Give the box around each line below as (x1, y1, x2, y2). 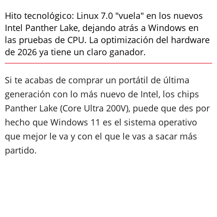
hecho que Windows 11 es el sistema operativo (5, 116, 197, 128)
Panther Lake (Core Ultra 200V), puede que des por (5, 102, 210, 114)
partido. (5, 144, 39, 156)
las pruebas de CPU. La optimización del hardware (5, 34, 210, 46)
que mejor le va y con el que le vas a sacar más (5, 130, 197, 142)
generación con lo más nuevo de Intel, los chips (5, 88, 199, 100)
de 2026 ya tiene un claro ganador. (5, 46, 146, 58)
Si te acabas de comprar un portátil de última (5, 74, 189, 86)
